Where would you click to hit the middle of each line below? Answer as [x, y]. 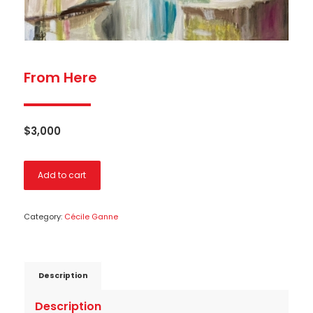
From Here [60, 77]
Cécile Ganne [91, 216]
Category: [44, 216]
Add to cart [62, 175]
